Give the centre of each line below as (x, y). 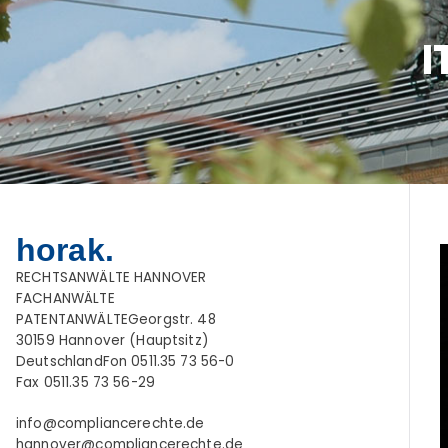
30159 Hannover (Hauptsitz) (112, 341)
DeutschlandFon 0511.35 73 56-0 (125, 362)
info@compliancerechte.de (110, 424)
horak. (65, 250)
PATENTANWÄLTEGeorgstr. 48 (116, 320)
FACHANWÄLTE (65, 299)
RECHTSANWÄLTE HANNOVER (111, 278)
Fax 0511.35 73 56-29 (85, 383)
